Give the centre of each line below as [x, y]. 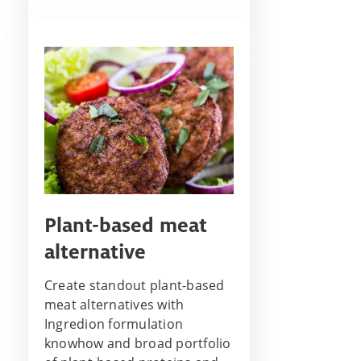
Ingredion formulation [114, 324]
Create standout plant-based [135, 285]
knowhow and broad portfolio [138, 343]
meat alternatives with [114, 304]
